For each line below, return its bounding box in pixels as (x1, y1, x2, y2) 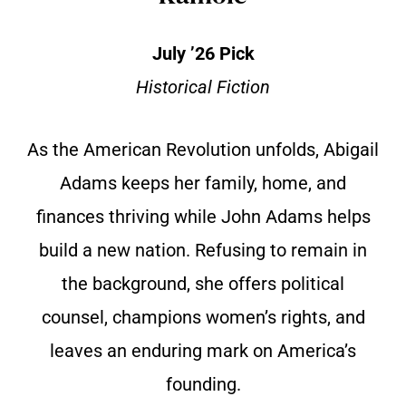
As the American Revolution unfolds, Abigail (27, 139, 379, 161)
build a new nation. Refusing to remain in (39, 239, 367, 262)
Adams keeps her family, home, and (60, 172, 346, 195)
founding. (165, 373, 241, 396)
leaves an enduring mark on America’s (50, 340, 356, 362)
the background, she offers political (62, 273, 344, 295)
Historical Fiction (136, 76, 270, 99)
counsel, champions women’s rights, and (41, 306, 365, 329)
